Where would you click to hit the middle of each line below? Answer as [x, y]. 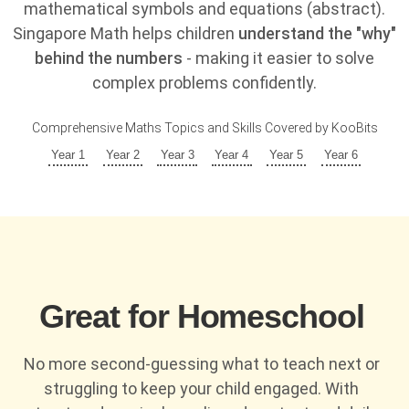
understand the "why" [317, 34]
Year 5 [287, 155]
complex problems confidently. [204, 83]
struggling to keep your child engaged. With [202, 389]
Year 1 [68, 155]
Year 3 [177, 155]
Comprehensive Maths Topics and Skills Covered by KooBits [204, 127]
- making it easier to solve [278, 58]
